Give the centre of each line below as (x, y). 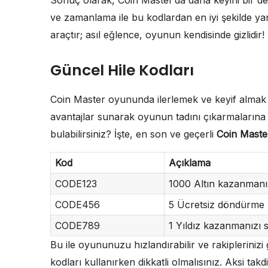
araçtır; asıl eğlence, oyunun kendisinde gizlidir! (157, 34)
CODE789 (77, 225)
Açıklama (189, 162)
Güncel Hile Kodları (122, 70)
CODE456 (77, 204)
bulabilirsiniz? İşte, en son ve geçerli (133, 134)
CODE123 (76, 183)
